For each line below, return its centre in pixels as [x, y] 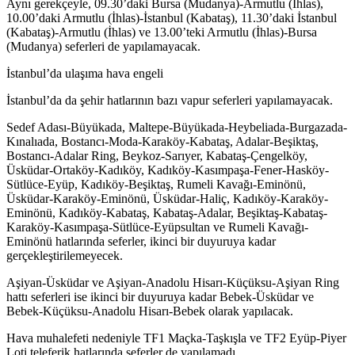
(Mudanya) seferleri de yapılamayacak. [103, 47]
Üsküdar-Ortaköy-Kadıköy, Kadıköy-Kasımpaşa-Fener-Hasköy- [168, 170]
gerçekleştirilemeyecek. [65, 256]
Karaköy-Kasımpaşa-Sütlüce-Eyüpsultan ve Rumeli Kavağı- [157, 227]
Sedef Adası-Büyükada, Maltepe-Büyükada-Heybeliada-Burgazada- [177, 128]
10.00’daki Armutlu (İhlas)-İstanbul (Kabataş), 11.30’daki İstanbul [172, 18]
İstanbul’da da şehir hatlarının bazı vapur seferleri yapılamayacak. [170, 101]
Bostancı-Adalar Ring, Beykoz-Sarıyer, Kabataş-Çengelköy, [157, 156]
